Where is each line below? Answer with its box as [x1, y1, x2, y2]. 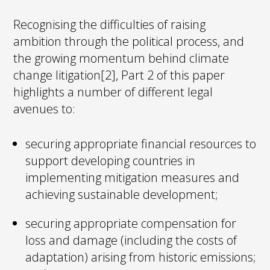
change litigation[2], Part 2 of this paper [13, 66, 225, 83]
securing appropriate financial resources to [25, 135, 257, 152]
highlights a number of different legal [13, 83, 213, 100]
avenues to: [13, 100, 76, 117]
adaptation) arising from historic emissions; [25, 248, 257, 265]
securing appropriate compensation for [25, 215, 237, 231]
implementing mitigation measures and [25, 169, 240, 186]
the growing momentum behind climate [13, 49, 230, 66]
